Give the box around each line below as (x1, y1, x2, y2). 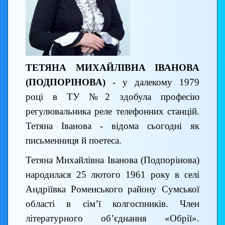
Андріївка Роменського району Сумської (26, 184, 199, 195)
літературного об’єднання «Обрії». (26, 213, 199, 224)
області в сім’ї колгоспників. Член (26, 198, 199, 209)
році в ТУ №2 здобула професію (26, 91, 199, 102)
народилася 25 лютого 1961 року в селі (26, 169, 199, 180)
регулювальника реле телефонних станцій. (26, 106, 199, 117)
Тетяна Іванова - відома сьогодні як (26, 121, 199, 132)
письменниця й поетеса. (26, 135, 122, 146)
